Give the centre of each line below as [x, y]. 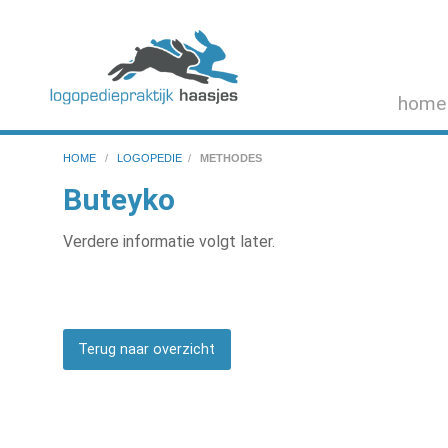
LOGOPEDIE [149, 158]
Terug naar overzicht [147, 349]
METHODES [231, 158]
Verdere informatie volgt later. [169, 242]
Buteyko [119, 200]
